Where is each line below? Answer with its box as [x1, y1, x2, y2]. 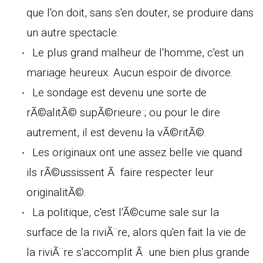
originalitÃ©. [26, 185, 86, 199]
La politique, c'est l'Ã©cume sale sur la [32, 205, 219, 219]
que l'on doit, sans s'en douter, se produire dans [26, 5, 254, 19]
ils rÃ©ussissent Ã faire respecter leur [26, 165, 214, 179]
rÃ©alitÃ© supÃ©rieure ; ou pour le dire [26, 105, 220, 119]
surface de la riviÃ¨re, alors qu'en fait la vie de [26, 225, 246, 239]
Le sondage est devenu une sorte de [32, 85, 207, 99]
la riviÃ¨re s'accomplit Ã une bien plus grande [26, 245, 249, 259]
